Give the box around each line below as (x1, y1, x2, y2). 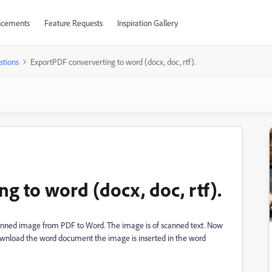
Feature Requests (44, 18, 103, 28)
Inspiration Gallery (117, 18, 178, 28)
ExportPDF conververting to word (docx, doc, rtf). (30, 56, 195, 67)
